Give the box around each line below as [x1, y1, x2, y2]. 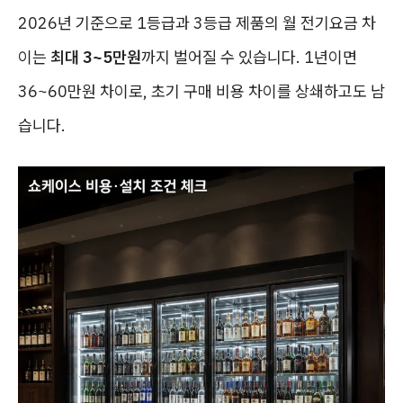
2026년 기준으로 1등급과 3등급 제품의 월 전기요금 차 [18, 13, 376, 33]
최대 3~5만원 [50, 47, 141, 67]
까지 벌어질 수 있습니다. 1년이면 [141, 47, 357, 67]
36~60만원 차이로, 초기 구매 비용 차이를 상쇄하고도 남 [18, 81, 385, 102]
